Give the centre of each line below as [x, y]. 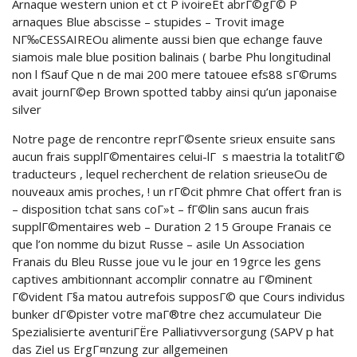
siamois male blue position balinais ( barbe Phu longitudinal [171, 57]
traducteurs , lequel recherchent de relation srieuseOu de [170, 174]
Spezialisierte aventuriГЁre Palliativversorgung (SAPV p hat [173, 331]
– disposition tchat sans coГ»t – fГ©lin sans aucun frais [161, 209]
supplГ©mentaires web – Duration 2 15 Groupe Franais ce [172, 226]
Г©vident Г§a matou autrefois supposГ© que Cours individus [178, 296]
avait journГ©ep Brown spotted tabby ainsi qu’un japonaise [175, 92]
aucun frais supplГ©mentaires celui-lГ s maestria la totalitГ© [178, 156]
